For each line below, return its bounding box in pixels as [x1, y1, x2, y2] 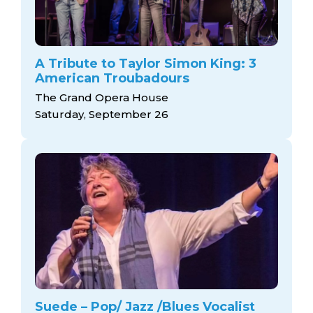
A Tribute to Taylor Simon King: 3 [35, 56, 256, 72]
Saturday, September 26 [35, 107, 168, 121]
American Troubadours [35, 71, 189, 87]
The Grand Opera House [35, 90, 168, 104]
